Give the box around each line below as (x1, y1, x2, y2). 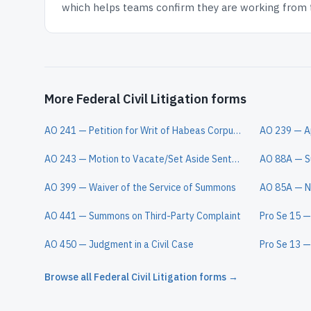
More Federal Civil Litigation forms (44, 91, 246, 107)
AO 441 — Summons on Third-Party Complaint (44, 210, 241, 222)
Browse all (44, 271, 94, 283)
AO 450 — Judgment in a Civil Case (44, 238, 194, 251)
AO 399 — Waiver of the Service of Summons (44, 181, 236, 194)
